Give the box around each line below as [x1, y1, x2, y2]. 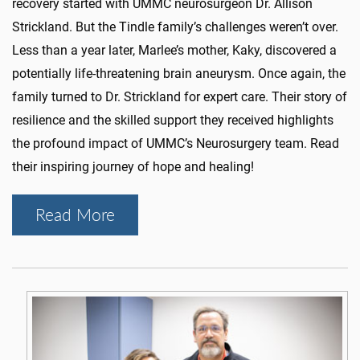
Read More [35, 202, 115, 226]
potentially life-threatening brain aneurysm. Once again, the [12, 65, 346, 81]
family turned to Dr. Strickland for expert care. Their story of [12, 88, 347, 104]
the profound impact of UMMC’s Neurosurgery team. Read [12, 135, 339, 151]
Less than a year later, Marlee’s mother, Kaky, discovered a [12, 42, 337, 58]
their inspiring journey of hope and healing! [12, 158, 254, 174]
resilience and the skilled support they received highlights [12, 112, 333, 128]
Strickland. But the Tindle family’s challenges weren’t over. [12, 18, 338, 35]
